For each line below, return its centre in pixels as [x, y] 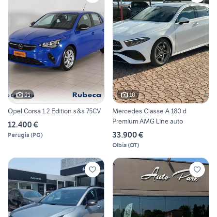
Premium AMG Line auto [148, 121]
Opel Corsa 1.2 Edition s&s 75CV [54, 111]
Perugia [19, 135]
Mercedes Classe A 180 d [149, 111]
